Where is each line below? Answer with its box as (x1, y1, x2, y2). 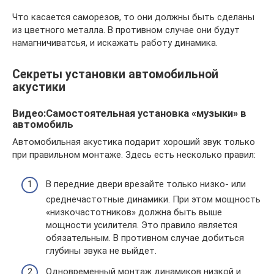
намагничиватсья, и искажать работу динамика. (12, 37, 218, 49)
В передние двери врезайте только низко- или (46, 179, 246, 190)
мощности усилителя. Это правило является (46, 220, 237, 231)
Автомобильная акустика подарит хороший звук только (12, 136, 255, 147)
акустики (12, 80, 65, 94)
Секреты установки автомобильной (12, 67, 218, 81)
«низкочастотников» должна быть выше (46, 207, 222, 218)
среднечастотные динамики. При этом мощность (46, 194, 261, 205)
